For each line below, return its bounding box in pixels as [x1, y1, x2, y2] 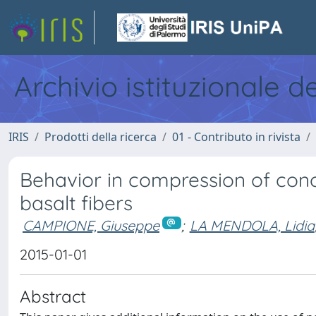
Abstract [20, 285, 86, 307]
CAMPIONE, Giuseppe [23, 217, 159, 234]
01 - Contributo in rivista [172, 129, 300, 145]
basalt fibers [20, 190, 133, 215]
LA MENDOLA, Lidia [189, 217, 315, 234]
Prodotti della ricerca [44, 129, 157, 145]
